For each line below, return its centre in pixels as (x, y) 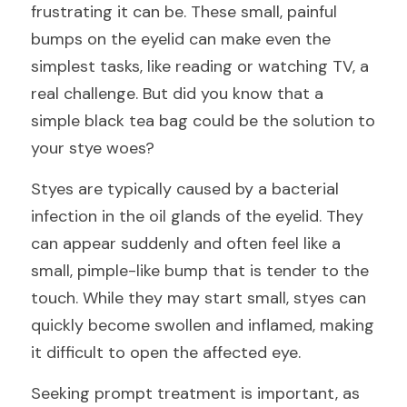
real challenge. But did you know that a (177, 94)
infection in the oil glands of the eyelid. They (197, 216)
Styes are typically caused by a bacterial (185, 189)
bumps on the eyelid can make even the (181, 39)
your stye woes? (93, 148)
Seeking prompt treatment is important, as (195, 393)
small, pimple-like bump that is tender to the (200, 271)
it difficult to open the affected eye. (166, 352)
